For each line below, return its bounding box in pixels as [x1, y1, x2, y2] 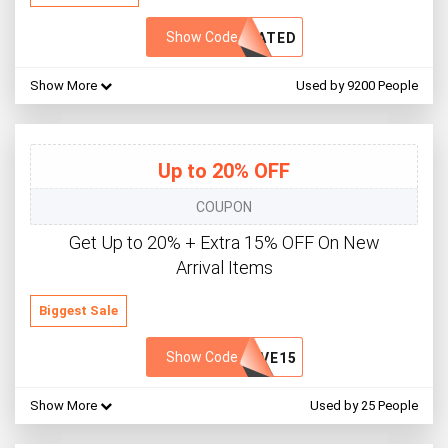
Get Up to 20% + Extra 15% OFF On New [68, 232, 380, 254]
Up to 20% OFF [158, 159, 290, 184]
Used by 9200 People [296, 78, 418, 94]
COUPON [196, 199, 252, 216]
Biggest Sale [39, 303, 118, 319]
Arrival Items [175, 257, 273, 279]
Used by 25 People [310, 398, 418, 414]
